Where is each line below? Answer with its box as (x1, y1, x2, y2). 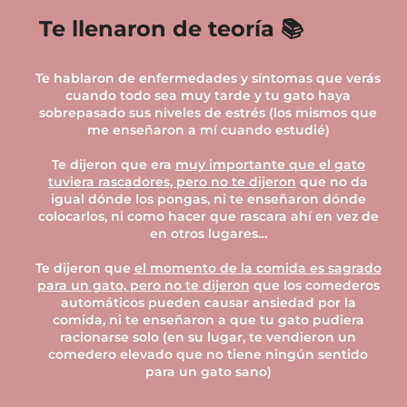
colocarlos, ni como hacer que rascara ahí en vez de (37, 207, 379, 224)
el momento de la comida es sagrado (134, 259, 382, 276)
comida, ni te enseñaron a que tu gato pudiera (52, 311, 364, 328)
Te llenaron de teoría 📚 (39, 15, 303, 42)
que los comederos (249, 276, 380, 293)
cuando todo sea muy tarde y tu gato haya (65, 86, 351, 104)
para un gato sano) (144, 362, 272, 380)
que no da (296, 173, 368, 190)
